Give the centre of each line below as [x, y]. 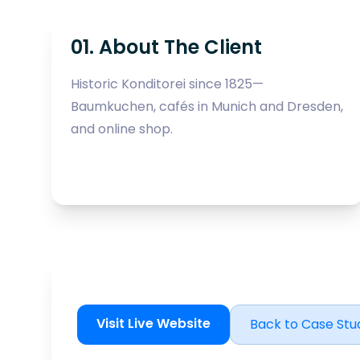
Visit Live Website [153, 323]
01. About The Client [166, 47]
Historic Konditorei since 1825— [167, 84]
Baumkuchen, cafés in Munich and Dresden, [207, 106]
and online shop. [122, 129]
